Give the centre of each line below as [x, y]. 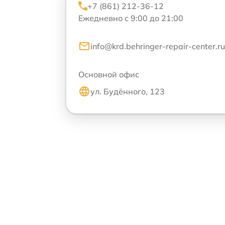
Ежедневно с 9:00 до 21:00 [131, 18]
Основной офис [109, 74]
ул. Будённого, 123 [128, 91]
